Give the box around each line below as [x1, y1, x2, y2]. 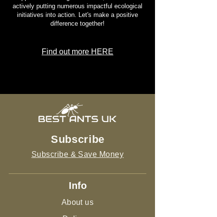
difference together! [50, 20, 105, 28]
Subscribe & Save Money [31, 150, 124, 159]
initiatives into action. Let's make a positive [17, 11, 138, 19]
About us [61, 198, 94, 207]
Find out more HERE [42, 47, 113, 56]
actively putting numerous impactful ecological [13, 2, 142, 10]
